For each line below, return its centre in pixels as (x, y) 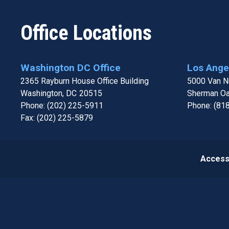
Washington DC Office (71, 68)
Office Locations (86, 33)
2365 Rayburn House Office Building (85, 81)
